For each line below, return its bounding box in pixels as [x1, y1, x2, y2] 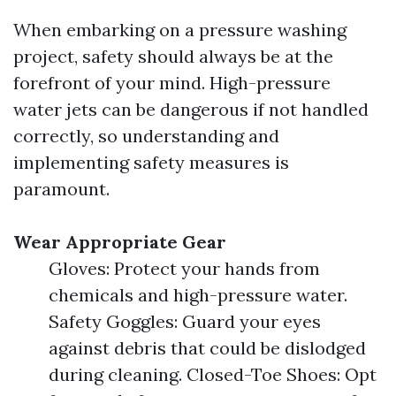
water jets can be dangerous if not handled [13, 98, 369, 120]
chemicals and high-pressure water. [49, 284, 347, 306]
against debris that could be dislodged [49, 337, 366, 359]
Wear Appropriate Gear [13, 231, 226, 253]
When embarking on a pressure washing [13, 19, 346, 41]
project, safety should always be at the [13, 45, 333, 67]
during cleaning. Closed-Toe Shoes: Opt [49, 363, 377, 385]
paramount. [13, 178, 110, 200]
